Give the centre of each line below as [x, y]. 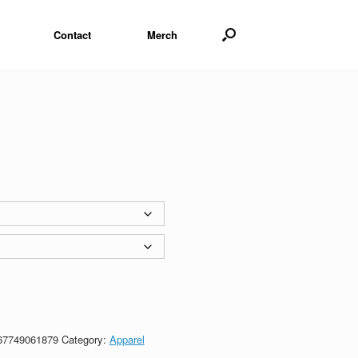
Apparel [127, 339]
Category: [85, 339]
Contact [72, 34]
